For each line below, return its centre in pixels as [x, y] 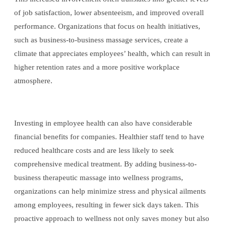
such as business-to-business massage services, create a [101, 40]
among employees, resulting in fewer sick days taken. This [106, 205]
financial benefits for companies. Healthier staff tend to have [109, 137]
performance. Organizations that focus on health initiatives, [107, 26]
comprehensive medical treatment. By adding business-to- [105, 164]
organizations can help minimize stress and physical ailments [110, 191]
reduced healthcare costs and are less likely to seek [94, 151]
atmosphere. [33, 81]
